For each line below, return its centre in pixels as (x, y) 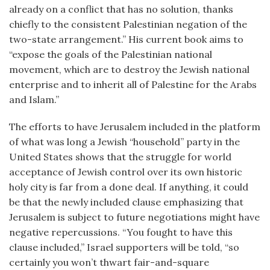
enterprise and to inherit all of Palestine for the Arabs (133, 84)
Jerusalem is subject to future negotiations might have (134, 217)
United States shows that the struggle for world (120, 157)
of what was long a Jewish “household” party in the (124, 142)
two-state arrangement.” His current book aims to (126, 39)
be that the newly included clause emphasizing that (126, 202)
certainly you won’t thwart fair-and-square (109, 262)
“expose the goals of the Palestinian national (111, 54)
